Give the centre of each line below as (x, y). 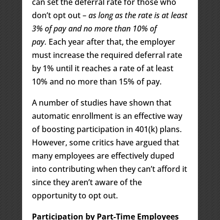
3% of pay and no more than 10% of (94, 28)
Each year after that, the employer (111, 41)
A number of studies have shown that (101, 102)
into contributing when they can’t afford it (109, 169)
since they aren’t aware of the (87, 182)
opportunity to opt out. (75, 195)
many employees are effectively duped (103, 155)
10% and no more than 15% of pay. (96, 81)
